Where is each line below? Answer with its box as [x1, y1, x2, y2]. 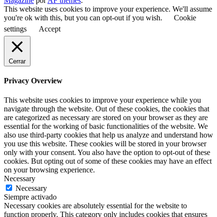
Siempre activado [4, 192, 57, 201]
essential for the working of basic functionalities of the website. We [4, 122, 208, 130]
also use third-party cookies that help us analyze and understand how [4, 130, 213, 139]
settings [4, 25, 27, 33]
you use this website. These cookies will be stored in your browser [4, 139, 206, 148]
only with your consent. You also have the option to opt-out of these [4, 148, 210, 156]
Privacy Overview [4, 77, 62, 85]
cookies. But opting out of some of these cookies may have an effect [4, 156, 212, 165]
